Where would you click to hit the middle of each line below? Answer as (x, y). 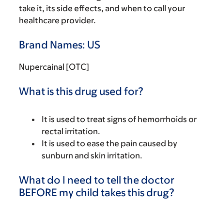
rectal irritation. (71, 131)
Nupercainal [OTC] (54, 67)
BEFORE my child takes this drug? (97, 193)
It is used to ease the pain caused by (109, 143)
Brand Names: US (60, 45)
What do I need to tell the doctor (97, 180)
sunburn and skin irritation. (92, 155)
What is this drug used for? (81, 91)
